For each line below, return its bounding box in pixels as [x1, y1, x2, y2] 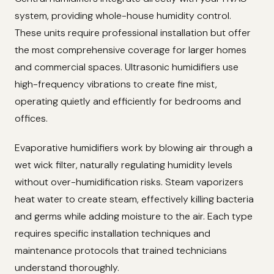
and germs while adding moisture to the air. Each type [15, 209, 253, 223]
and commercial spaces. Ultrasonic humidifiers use [15, 60, 239, 73]
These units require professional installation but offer [15, 26, 251, 39]
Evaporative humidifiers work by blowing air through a [15, 141, 253, 154]
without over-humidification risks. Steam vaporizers [15, 175, 243, 188]
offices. [15, 111, 48, 125]
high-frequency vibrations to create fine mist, [15, 77, 217, 91]
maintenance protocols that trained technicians [15, 243, 227, 257]
